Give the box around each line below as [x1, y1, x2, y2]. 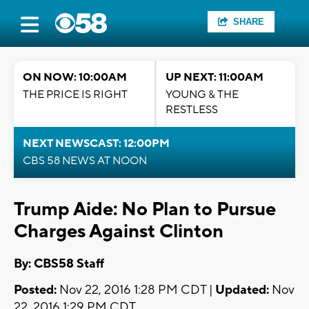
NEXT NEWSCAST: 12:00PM [23, 137, 170, 150]
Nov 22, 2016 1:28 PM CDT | [57, 282, 215, 299]
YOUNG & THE [166, 88, 239, 101]
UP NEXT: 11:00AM [166, 70, 263, 84]
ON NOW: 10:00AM [23, 70, 127, 84]
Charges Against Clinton [14, 219, 223, 243]
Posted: [14, 282, 57, 299]
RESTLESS [166, 103, 218, 117]
